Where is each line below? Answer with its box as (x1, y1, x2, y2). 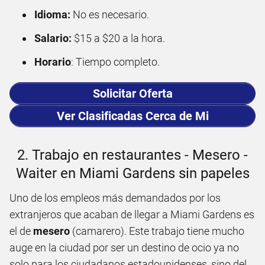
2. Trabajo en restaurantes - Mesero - (17, 146, 248, 163)
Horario (34, 55, 71, 68)
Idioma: (34, 8, 73, 21)
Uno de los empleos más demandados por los (9, 191, 221, 204)
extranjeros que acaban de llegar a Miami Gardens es (9, 208, 254, 221)
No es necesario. (73, 8, 149, 21)
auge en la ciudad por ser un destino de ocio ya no (9, 241, 239, 254)
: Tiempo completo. (71, 55, 160, 68)
